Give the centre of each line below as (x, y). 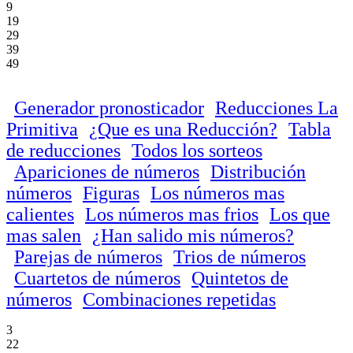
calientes (40, 214)
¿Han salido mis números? (193, 235)
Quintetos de (240, 278)
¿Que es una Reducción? (183, 129)
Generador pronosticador (109, 108)
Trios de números (240, 256)
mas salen (44, 235)
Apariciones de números (107, 171)
